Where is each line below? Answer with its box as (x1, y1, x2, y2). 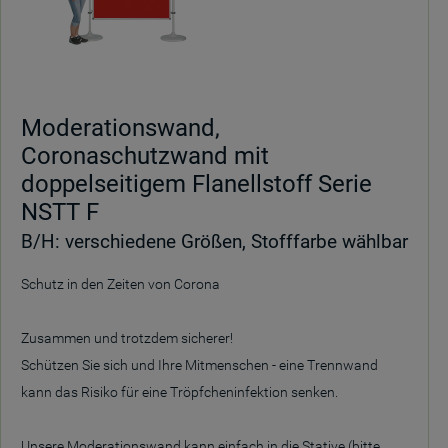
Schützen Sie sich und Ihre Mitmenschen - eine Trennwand (21, 357, 378, 373)
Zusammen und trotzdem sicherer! (21, 330, 233, 346)
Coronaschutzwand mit (21, 142, 269, 170)
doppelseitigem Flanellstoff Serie (21, 170, 372, 198)
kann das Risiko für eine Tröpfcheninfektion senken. (21, 384, 338, 400)
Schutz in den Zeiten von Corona (21, 276, 220, 292)
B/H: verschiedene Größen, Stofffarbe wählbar (21, 230, 408, 253)
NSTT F (21, 198, 99, 226)
